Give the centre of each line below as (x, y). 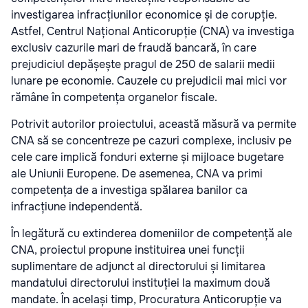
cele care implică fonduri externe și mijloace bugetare (147, 157)
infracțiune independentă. (77, 207)
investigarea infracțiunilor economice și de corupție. (144, 15)
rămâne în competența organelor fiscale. (114, 98)
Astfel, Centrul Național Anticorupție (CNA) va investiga (153, 32)
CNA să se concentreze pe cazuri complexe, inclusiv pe (151, 141)
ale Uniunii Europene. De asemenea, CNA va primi (137, 174)
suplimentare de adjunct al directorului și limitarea (138, 267)
